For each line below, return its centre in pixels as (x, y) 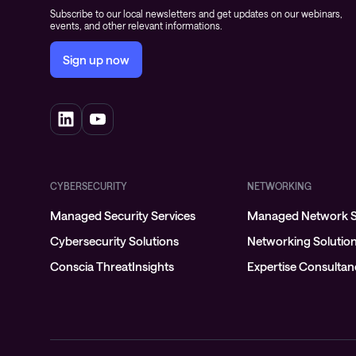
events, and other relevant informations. (136, 25)
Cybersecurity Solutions (114, 241)
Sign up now (96, 60)
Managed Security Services (123, 215)
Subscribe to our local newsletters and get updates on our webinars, (196, 14)
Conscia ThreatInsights (112, 266)
